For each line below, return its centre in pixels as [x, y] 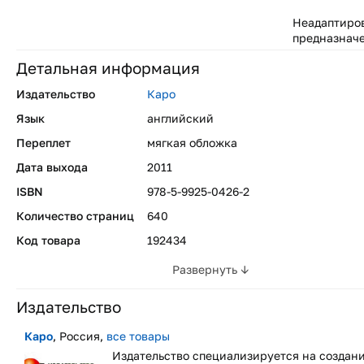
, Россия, [80, 336]
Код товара [48, 240]
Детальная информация [108, 68]
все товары [138, 336]
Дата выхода [52, 167]
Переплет [43, 142]
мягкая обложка [192, 142]
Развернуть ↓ [211, 269]
